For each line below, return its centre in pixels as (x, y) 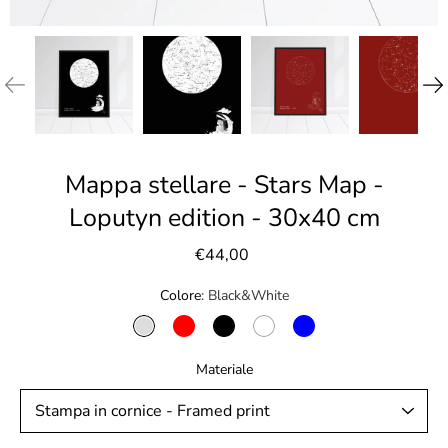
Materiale (224, 369)
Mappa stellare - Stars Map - (224, 184)
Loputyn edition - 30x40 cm (224, 217)
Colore (180, 295)
